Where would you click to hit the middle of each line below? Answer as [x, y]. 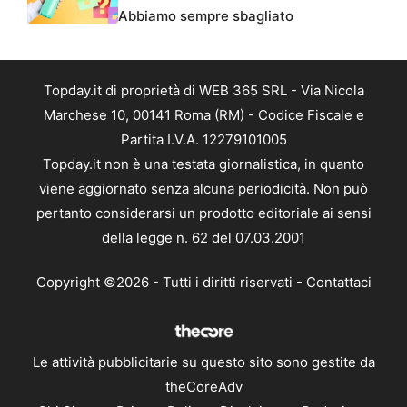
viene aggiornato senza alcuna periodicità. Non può [203, 188]
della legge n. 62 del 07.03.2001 [203, 237]
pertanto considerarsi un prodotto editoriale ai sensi [203, 213]
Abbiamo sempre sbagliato [206, 15]
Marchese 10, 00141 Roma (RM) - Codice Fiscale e [203, 114]
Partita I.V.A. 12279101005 [203, 139]
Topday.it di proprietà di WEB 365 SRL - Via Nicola [203, 90]
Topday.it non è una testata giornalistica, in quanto [203, 164]
